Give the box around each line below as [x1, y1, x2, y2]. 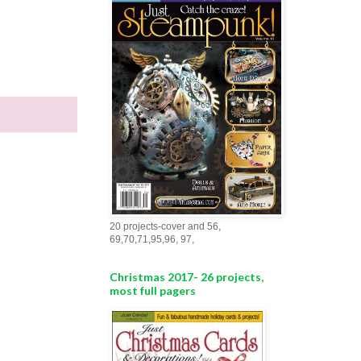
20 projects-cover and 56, [110, 221, 221, 232]
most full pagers [110, 284, 196, 297]
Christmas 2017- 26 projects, [110, 270, 263, 284]
